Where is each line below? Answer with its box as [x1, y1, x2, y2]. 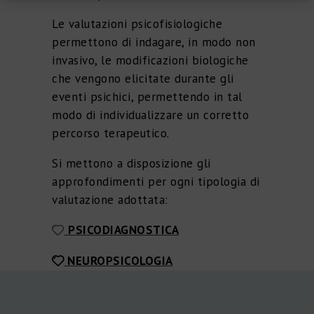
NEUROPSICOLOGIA [67, 253, 173, 269]
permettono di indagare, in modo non [52, 34, 256, 50]
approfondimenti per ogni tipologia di [52, 174, 260, 190]
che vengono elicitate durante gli [52, 71, 234, 87]
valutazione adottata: [52, 192, 168, 208]
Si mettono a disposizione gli [52, 156, 211, 172]
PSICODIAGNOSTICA [68, 222, 179, 238]
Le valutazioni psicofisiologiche [52, 16, 222, 32]
